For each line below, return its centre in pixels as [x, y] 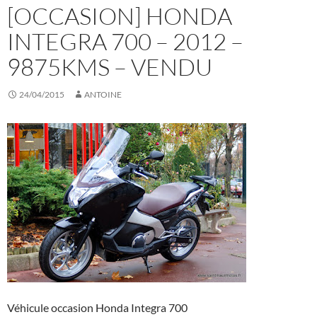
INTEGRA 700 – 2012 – [125, 42]
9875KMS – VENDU [110, 67]
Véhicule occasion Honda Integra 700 [97, 308]
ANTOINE [103, 95]
